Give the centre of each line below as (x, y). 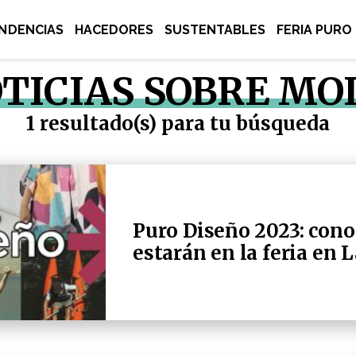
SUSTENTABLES (215, 30)
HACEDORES (114, 30)
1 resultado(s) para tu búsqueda (178, 124)
